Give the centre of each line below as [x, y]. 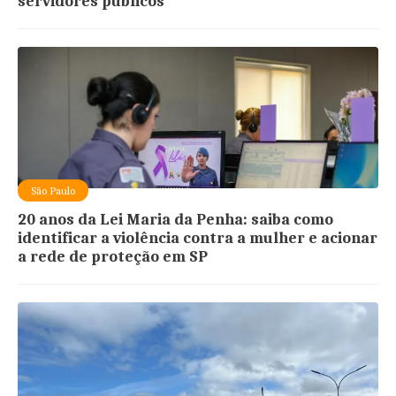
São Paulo [53, 190]
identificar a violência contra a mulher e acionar [198, 238]
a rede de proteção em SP [113, 256]
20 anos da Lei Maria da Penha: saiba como [176, 219]
